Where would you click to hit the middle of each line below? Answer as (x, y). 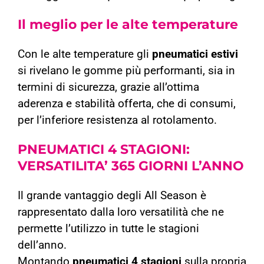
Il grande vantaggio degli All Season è (112, 196)
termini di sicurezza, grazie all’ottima (108, 88)
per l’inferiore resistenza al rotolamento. (117, 121)
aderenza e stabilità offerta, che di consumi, (127, 104)
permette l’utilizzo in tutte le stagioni (108, 229)
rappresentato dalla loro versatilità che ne (121, 212)
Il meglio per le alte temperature (128, 25)
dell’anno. (42, 245)
